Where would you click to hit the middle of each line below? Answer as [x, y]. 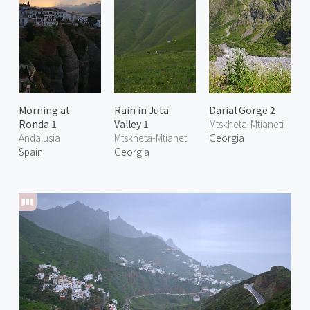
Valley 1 [131, 124]
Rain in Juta [141, 110]
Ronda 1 [37, 124]
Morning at [44, 110]
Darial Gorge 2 [243, 110]
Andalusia [39, 138]
